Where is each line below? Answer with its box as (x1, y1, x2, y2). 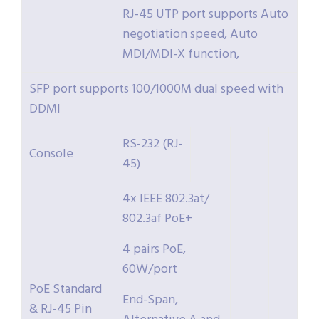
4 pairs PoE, (122, 239, 186, 261)
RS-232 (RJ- (122, 134, 183, 155)
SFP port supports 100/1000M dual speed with (29, 79, 283, 100)
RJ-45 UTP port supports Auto (122, 4, 288, 26)
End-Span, (122, 290, 178, 311)
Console (29, 144, 73, 165)
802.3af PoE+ (122, 209, 192, 230)
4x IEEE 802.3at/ (122, 189, 209, 210)
